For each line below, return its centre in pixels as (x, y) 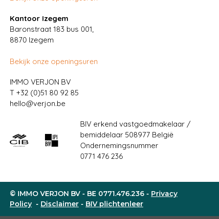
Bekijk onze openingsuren (54, 61)
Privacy (164, 194)
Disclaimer (60, 204)
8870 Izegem (32, 40)
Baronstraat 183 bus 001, (52, 29)
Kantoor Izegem (39, 18)
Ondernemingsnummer (119, 145)
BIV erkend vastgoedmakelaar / (135, 124)
